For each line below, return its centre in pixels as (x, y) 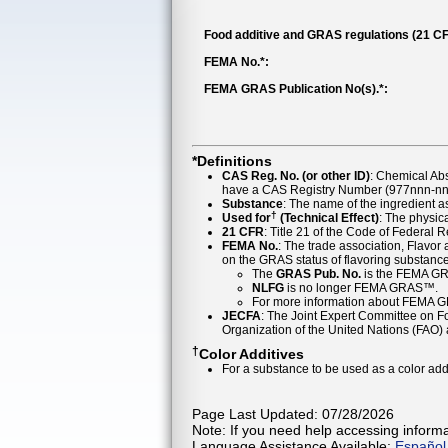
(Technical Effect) (328, 217)
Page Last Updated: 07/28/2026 (293, 414)
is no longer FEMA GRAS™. (361, 287)
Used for (246, 217)
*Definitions (232, 160)
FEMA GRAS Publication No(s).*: (296, 89)
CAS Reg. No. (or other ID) (296, 175)
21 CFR (243, 231)
